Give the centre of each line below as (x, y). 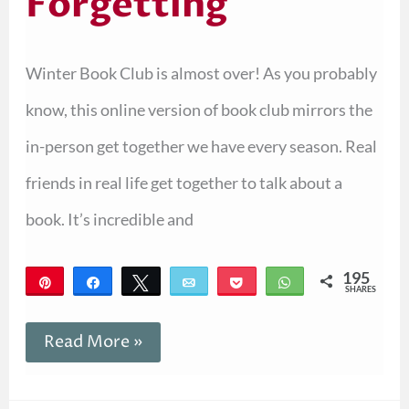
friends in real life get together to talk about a (184, 183)
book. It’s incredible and (109, 220)
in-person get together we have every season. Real (201, 147)
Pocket (276, 281)
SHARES (361, 288)
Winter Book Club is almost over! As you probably (201, 73)
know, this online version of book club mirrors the (199, 110)
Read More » (93, 341)
